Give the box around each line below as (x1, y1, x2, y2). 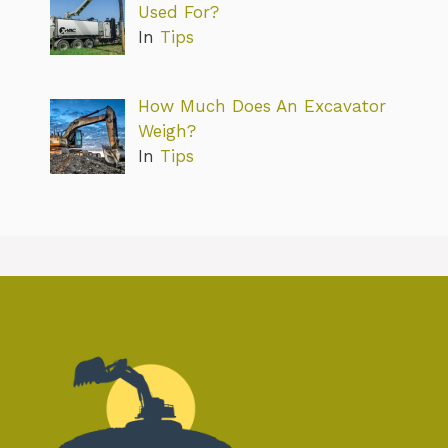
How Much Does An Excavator (137, 95, 386, 116)
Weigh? (137, 120, 196, 141)
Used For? (137, 2, 219, 23)
